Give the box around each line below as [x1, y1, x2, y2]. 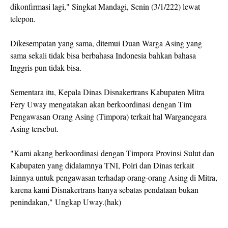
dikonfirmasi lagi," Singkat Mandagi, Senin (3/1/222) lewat [10, 1, 200, 12]
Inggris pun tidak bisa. [10, 62, 81, 73]
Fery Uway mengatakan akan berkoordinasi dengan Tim [10, 99, 191, 110]
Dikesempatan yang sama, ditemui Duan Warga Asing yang [10, 38, 202, 49]
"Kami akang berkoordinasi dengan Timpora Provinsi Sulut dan [10, 148, 214, 159]
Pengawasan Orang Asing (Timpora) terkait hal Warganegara [10, 111, 207, 122]
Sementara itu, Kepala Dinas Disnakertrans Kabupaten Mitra [10, 87, 205, 98]
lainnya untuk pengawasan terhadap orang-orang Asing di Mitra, [10, 172, 217, 183]
